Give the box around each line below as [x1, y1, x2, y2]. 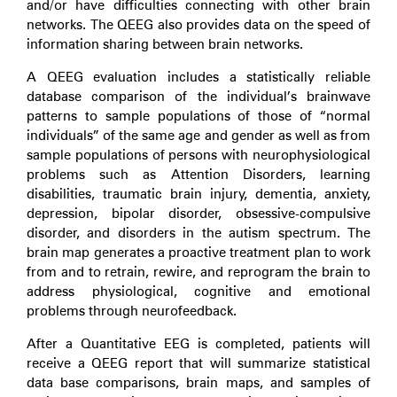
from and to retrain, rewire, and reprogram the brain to [27, 264, 370, 280]
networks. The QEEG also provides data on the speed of [27, 17, 370, 33]
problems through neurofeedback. [27, 303, 237, 319]
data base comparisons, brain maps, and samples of [27, 375, 370, 391]
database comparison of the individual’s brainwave [27, 89, 370, 105]
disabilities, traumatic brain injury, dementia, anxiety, [27, 186, 370, 202]
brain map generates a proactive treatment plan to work [27, 245, 370, 261]
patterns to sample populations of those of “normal [27, 108, 370, 124]
